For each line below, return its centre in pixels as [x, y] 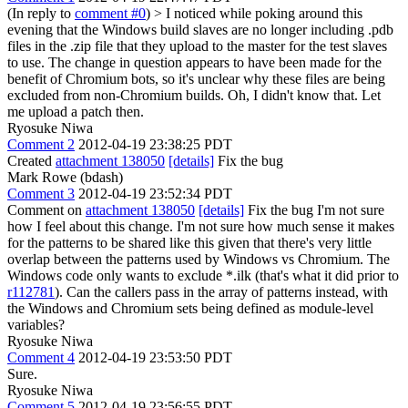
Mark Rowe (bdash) [65, 177]
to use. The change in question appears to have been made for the [194, 62]
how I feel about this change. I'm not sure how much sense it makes [201, 226]
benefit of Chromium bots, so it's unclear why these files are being [196, 79]
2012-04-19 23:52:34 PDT [155, 194]
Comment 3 [41, 194]
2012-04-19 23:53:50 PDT [155, 357]
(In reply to [41, 13]
